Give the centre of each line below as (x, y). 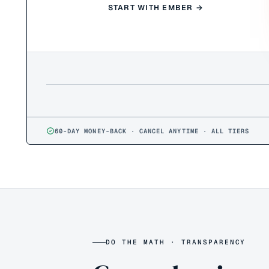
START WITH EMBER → (156, 8)
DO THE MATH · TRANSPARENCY (176, 242)
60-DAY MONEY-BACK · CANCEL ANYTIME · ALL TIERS (152, 131)
